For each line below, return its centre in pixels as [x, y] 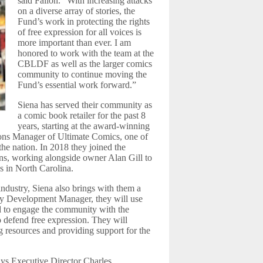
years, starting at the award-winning [84, 126]
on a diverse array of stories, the [77, 11]
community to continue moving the [82, 74]
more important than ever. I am [75, 43]
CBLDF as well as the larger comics [85, 64]
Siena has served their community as [85, 105]
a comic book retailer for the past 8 [82, 115]
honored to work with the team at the [86, 53]
